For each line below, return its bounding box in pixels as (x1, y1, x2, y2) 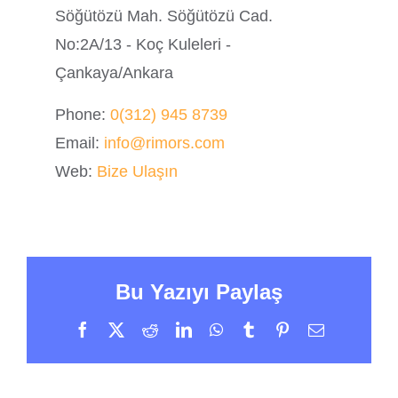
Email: (55, 133, 105, 152)
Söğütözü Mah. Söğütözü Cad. (55, 6, 274, 25)
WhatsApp (221, 321, 291, 338)
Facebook (89, 321, 152, 338)
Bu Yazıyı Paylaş (115, 280, 283, 305)
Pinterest (289, 321, 346, 338)
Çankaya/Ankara (55, 63, 174, 82)
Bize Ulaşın (97, 162, 179, 180)
